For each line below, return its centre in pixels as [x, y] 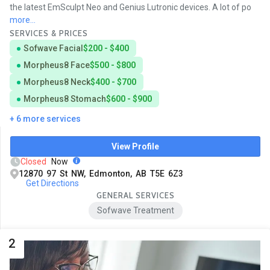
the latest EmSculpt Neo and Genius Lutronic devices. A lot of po [130, 7]
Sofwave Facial [53, 48]
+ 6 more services [45, 118]
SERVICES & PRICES [49, 33]
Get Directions [52, 183]
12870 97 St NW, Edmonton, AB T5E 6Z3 [101, 173]
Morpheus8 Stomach [65, 99]
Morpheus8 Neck [57, 82]
